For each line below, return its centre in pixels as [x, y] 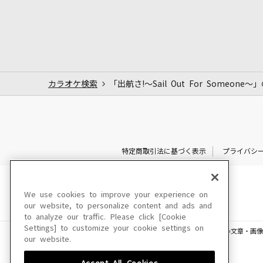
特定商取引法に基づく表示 [163, 151]
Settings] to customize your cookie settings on [114, 228]
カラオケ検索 [73, 84]
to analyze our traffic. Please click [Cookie [105, 217]
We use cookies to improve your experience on [116, 195]
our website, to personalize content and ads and [118, 206]
